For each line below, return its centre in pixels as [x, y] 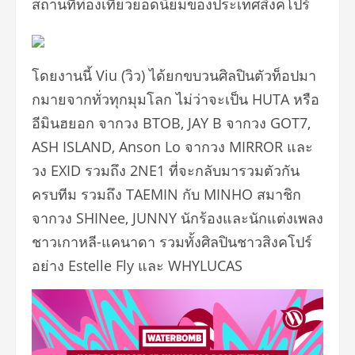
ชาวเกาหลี [64, 242]
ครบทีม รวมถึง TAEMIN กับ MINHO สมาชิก [166, 194]
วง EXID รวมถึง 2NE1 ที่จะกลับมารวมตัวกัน [166, 170]
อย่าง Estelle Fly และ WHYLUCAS [137, 265]
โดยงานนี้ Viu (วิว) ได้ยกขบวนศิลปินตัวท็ [157, 75]
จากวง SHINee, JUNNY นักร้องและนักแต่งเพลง [177, 218]
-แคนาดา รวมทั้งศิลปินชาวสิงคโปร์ [204, 242]
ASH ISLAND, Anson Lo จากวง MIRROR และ [172, 147]
